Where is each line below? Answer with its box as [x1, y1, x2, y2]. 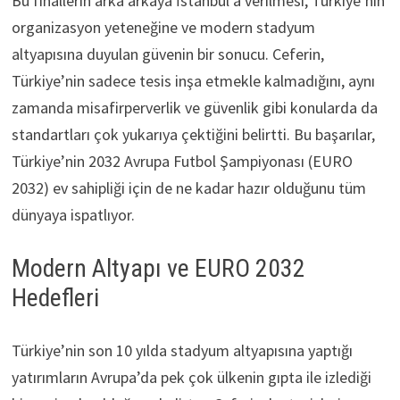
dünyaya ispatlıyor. [11, 204, 135, 225]
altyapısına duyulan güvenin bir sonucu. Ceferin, [11, 43, 324, 64]
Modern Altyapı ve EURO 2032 [11, 253, 305, 283]
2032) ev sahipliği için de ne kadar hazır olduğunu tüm [11, 177, 366, 198]
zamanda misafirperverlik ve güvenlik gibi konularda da [11, 96, 378, 118]
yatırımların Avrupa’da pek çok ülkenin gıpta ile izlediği [11, 366, 371, 387]
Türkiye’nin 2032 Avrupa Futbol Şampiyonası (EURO [11, 150, 353, 171]
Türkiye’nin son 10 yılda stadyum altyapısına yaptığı [11, 339, 353, 361]
